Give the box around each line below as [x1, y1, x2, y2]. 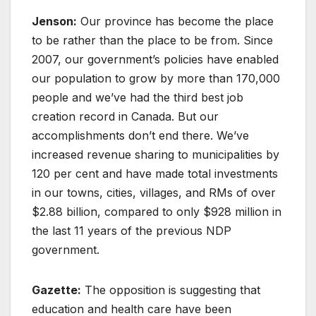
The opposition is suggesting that [81, 282, 260, 297]
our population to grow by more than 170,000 [32, 71, 280, 85]
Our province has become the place [77, 13, 274, 28]
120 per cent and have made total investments [32, 166, 278, 181]
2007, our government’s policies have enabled [32, 51, 279, 66]
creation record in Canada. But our [32, 109, 219, 123]
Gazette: [32, 282, 81, 297]
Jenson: [32, 13, 77, 28]
